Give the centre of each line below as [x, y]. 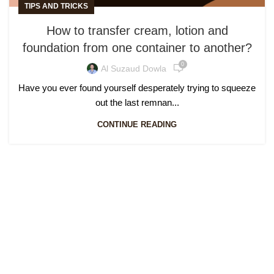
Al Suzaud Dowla [133, 68]
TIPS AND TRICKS [56, 6]
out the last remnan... [137, 103]
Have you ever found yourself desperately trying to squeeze [137, 88]
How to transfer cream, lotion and [137, 31]
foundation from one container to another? [137, 48]
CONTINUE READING [137, 125]
